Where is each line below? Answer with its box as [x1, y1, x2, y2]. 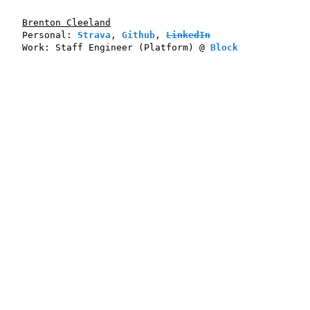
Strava [77, 30, 111, 40]
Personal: [22, 30, 77, 40]
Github [122, 30, 155, 40]
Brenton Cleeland [22, 17, 111, 28]
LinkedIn [166, 30, 210, 40]
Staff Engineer [55, 42, 133, 53]
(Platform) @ [133, 42, 210, 53]
